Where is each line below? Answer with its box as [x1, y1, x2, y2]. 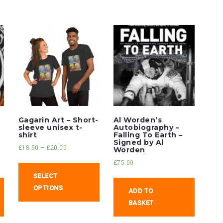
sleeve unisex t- [18, 123, 83, 132]
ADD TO [128, 187, 153, 195]
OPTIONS [33, 184, 63, 192]
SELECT [33, 172, 58, 180]
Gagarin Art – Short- [18, 115, 99, 125]
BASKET [128, 199, 154, 207]
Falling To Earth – [113, 130, 183, 140]
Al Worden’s [113, 115, 162, 125]
